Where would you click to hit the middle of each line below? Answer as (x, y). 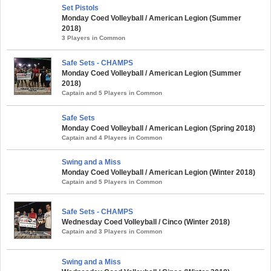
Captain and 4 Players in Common (112, 137)
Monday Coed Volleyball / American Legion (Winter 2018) (158, 172)
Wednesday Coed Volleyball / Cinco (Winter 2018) (146, 222)
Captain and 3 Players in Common (112, 231)
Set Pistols (80, 8)
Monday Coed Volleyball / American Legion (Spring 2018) (158, 128)
